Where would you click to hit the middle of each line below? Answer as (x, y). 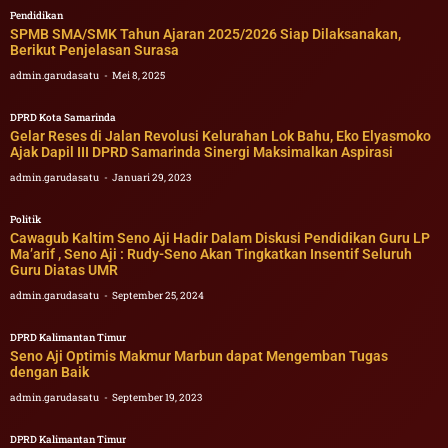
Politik (25, 220)
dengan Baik (49, 372)
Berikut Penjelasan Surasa (94, 50)
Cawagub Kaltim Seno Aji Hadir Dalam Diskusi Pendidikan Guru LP (220, 238)
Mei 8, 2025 (138, 76)
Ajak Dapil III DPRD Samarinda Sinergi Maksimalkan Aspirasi (201, 152)
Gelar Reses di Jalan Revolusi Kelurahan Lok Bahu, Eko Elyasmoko (220, 136)
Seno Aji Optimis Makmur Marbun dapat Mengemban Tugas (199, 356)
